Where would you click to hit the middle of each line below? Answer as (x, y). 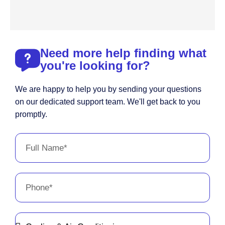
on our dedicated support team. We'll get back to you (108, 101)
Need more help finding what (123, 53)
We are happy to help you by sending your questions (108, 89)
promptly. (31, 114)
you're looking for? (95, 65)
